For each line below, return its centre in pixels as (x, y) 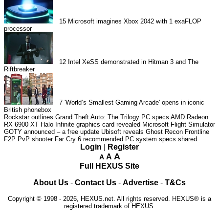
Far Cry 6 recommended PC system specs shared (126, 139)
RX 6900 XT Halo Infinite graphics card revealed (72, 124)
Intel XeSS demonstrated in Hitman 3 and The (133, 62)
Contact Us (96, 182)
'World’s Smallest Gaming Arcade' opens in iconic (135, 102)
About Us (51, 182)
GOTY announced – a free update (52, 131)
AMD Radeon (189, 117)
